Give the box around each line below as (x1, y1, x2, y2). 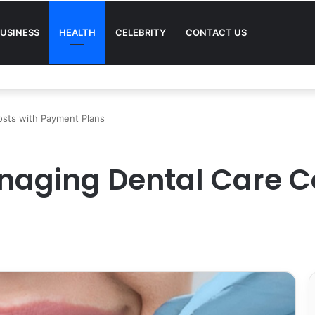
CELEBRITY (115, 27, 166, 38)
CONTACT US (186, 27, 247, 38)
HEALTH (59, 27, 96, 38)
